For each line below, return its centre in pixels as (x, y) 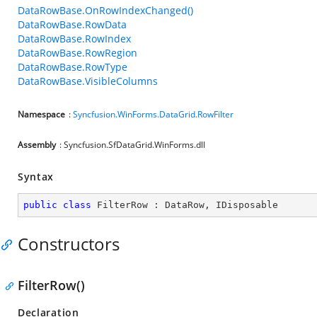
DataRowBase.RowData (72, 24)
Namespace (41, 114)
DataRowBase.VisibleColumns (88, 81)
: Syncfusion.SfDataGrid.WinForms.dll (132, 145)
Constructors (69, 244)
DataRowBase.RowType (73, 67)
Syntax (36, 177)
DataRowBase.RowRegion (77, 53)
